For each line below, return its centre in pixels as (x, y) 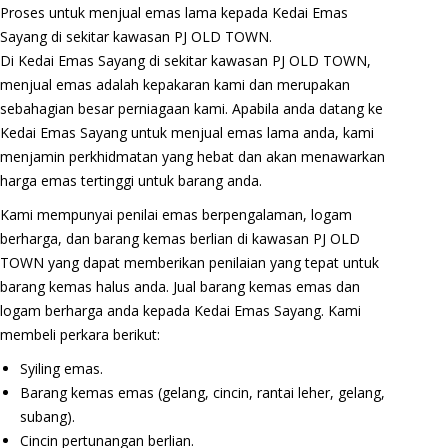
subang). (47, 416)
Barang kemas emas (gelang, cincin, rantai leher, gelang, (202, 392)
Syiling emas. (61, 368)
